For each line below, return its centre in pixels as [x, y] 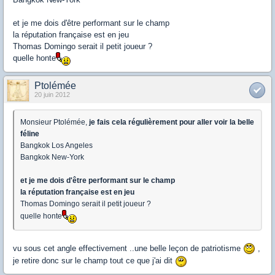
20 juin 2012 [52, 94]
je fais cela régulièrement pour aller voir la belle [171, 122]
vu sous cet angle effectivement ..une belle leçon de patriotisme [128, 248]
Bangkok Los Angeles [56, 145]
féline [30, 134]
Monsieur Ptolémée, [54, 122]
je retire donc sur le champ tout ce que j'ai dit [94, 261]
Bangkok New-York [52, 157]
